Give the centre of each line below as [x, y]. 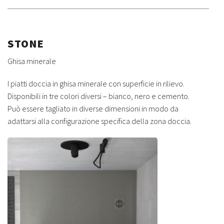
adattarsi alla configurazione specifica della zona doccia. [99, 121]
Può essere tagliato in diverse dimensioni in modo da [93, 108]
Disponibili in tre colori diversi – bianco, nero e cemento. [98, 96]
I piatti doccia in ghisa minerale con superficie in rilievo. [96, 83]
